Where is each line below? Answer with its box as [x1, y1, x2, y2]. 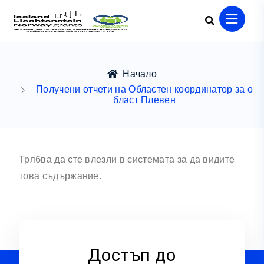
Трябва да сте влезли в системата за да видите [19, 154, 235, 164]
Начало [123, 69, 157, 79]
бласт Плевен [113, 95, 176, 105]
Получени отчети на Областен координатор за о [36, 84, 253, 94]
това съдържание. [19, 171, 102, 181]
